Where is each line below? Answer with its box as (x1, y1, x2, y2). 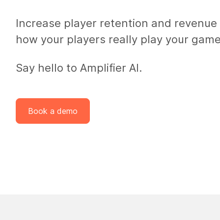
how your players (16, 33, 109, 46)
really (109, 33, 140, 46)
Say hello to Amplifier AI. (16, 61, 142, 74)
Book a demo (28, 106, 78, 116)
